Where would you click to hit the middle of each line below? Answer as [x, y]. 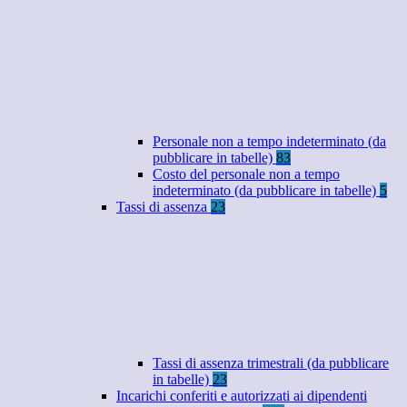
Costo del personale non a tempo [246, 174]
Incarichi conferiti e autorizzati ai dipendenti [242, 396]
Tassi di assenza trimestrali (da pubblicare [271, 363]
